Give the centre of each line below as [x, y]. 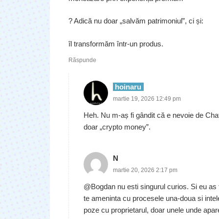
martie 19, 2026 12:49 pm [147, 99]
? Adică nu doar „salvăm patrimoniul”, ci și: [136, 21]
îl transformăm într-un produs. [116, 44]
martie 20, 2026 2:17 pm [145, 170]
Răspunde [82, 60]
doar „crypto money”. [117, 127]
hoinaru [128, 87]
